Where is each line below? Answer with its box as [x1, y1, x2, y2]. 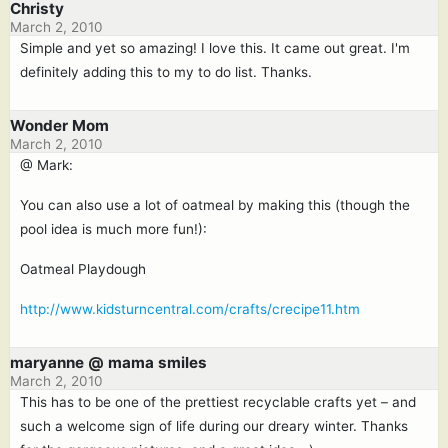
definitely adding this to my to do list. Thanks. [20, 64, 312, 80]
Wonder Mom [10, 116, 109, 135]
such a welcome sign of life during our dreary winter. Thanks [20, 418, 408, 434]
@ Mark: [20, 157, 73, 173]
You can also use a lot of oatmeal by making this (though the [20, 197, 410, 213]
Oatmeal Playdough [20, 261, 146, 277]
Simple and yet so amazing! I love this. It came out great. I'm [20, 40, 410, 56]
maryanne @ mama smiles [10, 353, 207, 372]
